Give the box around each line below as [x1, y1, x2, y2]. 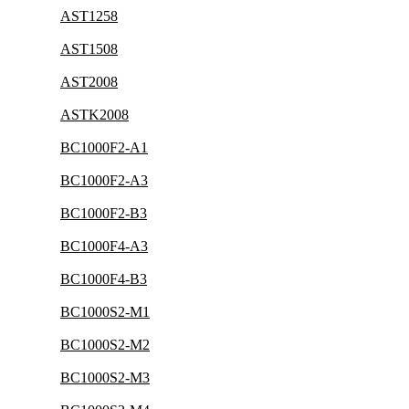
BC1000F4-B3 [60, 271, 147, 287]
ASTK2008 [60, 107, 129, 122]
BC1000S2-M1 [60, 304, 150, 320]
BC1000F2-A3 [60, 173, 148, 188]
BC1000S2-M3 [60, 370, 150, 385]
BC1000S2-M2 [60, 337, 150, 352]
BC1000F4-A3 [60, 238, 148, 254]
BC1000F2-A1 [60, 140, 148, 155]
